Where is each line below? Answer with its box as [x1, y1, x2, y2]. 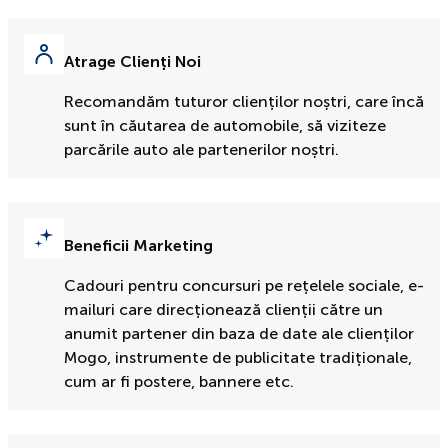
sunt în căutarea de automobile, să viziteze [64, 115, 386, 135]
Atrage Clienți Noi [64, 51, 201, 71]
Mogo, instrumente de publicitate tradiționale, [64, 347, 412, 367]
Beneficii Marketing [64, 235, 213, 255]
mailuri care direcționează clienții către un [64, 299, 383, 319]
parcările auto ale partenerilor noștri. [64, 139, 339, 159]
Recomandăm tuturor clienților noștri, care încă [64, 91, 424, 111]
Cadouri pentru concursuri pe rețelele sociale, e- [64, 275, 424, 295]
